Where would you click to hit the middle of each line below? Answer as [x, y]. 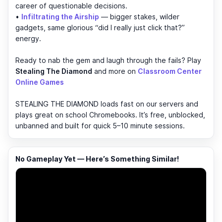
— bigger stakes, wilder [139, 16]
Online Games [40, 82]
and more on [115, 71]
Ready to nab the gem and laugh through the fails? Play [108, 60]
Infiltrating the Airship [60, 16]
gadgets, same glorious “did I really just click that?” [100, 27]
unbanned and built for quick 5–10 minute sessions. [100, 125]
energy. [28, 38]
